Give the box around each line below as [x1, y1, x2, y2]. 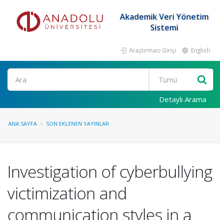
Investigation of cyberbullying [7, 160, 212, 183]
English [190, 46, 210, 54]
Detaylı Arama [159, 94, 206, 104]
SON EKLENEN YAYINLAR [46, 120, 109, 127]
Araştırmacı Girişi [128, 46, 176, 54]
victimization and [7, 182, 127, 204]
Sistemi [150, 22, 178, 33]
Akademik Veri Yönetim [119, 11, 209, 22]
